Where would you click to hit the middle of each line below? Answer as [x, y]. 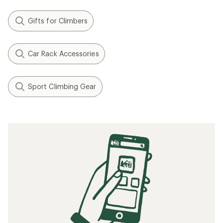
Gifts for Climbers [58, 21]
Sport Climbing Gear [62, 86]
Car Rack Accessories [63, 54]
